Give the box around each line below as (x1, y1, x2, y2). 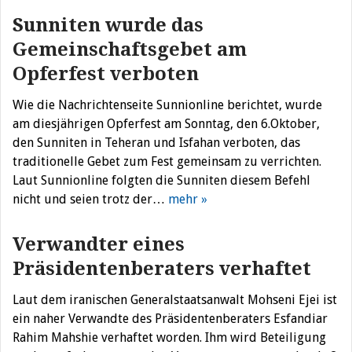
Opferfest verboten (13, 63, 199, 85)
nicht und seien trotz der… (13, 192, 168, 207)
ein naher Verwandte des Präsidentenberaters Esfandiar (13, 311, 328, 326)
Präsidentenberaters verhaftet (13, 258, 311, 280)
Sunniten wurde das (13, 14, 203, 36)
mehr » (168, 192, 207, 207)
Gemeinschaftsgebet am (13, 38, 247, 60)
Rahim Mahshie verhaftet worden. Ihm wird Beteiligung (13, 330, 326, 345)
